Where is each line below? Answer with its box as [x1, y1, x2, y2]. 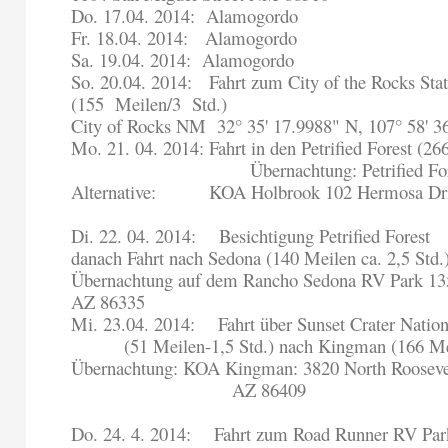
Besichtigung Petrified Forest [214, 223, 431, 249]
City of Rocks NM [71, 113, 207, 139]
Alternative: [71, 179, 157, 205]
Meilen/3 [115, 91, 187, 117]
